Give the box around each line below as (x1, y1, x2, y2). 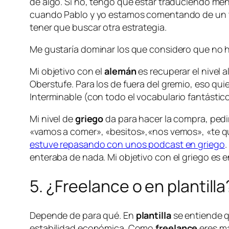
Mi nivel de (30, 112, 75, 125)
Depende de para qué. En (30, 209, 136, 221)
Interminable (30, 90, 82, 103)
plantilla (135, 209, 171, 221)
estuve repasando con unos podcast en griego (30, 138, 225, 150)
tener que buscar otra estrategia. (30, 20, 167, 33)
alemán (104, 64, 136, 77)
